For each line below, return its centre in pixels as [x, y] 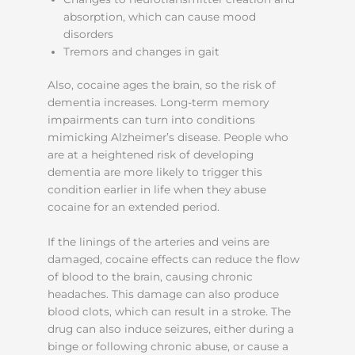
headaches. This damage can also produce [163, 294]
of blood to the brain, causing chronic [150, 277]
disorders [88, 34]
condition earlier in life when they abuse [157, 190]
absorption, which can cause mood [160, 16]
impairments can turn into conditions [151, 120]
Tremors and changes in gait [141, 51]
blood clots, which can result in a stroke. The [169, 312]
